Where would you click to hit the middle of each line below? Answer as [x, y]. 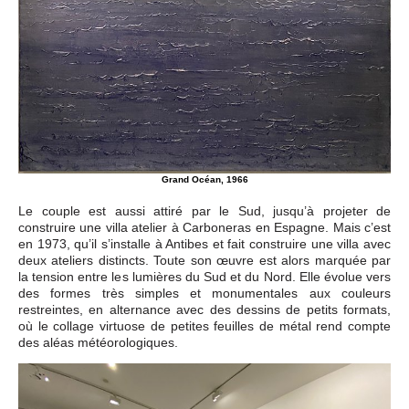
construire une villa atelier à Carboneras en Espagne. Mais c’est [204, 228]
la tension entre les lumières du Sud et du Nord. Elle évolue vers [204, 277]
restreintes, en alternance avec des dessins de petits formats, [204, 310]
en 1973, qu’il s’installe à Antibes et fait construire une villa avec [204, 244]
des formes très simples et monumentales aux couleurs [204, 294]
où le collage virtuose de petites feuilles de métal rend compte [204, 326]
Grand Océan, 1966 [204, 180]
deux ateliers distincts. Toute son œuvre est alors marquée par [204, 261]
